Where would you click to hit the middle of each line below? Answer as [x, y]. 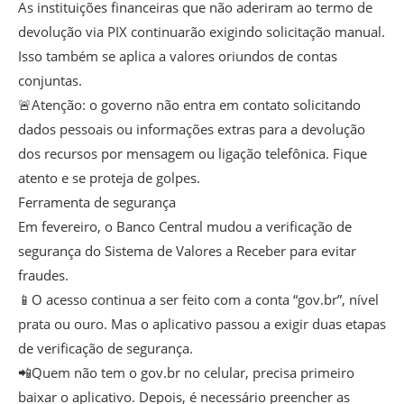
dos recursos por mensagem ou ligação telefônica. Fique [193, 153]
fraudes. [43, 275]
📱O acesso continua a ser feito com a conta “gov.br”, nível [198, 299]
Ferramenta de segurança [97, 202]
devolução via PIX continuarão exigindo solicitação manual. [202, 31]
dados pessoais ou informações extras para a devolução [192, 129]
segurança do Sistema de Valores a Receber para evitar [187, 250]
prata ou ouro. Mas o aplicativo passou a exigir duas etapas [202, 323]
